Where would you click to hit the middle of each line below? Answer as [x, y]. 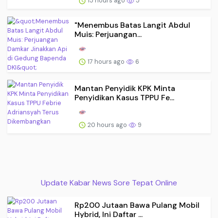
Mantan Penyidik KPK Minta [125, 88]
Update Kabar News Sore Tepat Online [109, 183]
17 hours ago [106, 61]
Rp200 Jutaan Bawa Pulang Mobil [137, 205]
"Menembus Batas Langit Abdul [132, 25]
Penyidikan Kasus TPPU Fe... [124, 97]
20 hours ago [107, 125]
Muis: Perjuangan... [108, 34]
